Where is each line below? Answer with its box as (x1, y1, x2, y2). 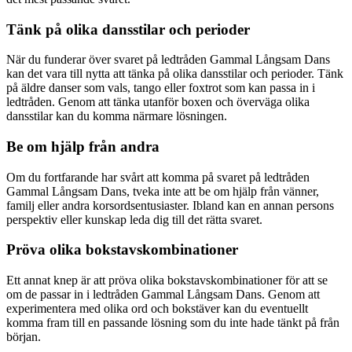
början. (6, 330, 41, 344)
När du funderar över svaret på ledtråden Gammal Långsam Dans (6, 53, 330, 67)
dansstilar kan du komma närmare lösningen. (6, 109, 227, 123)
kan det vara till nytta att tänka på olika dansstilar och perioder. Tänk (6, 67, 343, 81)
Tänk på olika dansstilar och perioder (6, 20, 250, 38)
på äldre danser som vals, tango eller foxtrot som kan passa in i (6, 81, 315, 95)
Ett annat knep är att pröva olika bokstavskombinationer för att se (6, 273, 328, 288)
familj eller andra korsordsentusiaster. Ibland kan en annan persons (6, 198, 334, 212)
